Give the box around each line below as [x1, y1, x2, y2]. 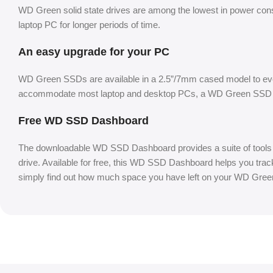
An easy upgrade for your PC [18, 46, 169, 58]
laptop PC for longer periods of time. [18, 19, 160, 30]
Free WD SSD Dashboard [18, 115, 149, 127]
